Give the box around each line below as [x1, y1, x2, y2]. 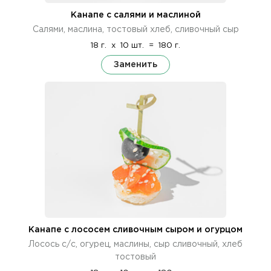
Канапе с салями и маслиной [70, 11, 201, 19]
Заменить [114, 60, 157, 68]
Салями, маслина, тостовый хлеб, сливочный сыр [32, 25, 239, 33]
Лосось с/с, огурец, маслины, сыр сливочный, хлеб [28, 240, 243, 248]
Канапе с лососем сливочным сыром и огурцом [28, 226, 243, 233]
